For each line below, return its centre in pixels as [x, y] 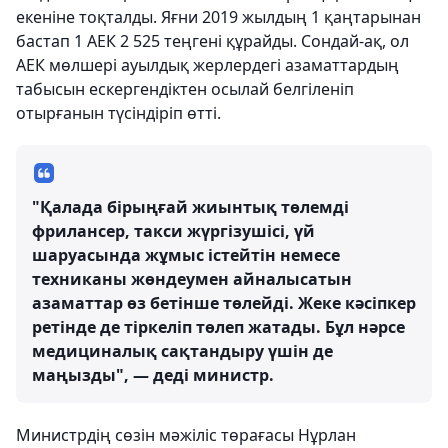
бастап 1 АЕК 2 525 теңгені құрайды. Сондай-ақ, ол [212, 41]
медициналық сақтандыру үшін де [182, 351]
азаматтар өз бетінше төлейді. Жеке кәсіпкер [224, 303]
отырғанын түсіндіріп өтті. [118, 113]
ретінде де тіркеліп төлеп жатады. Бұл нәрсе [218, 327]
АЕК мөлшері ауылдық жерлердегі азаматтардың [207, 65]
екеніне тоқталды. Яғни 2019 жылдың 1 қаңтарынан [218, 17]
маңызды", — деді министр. [153, 375]
